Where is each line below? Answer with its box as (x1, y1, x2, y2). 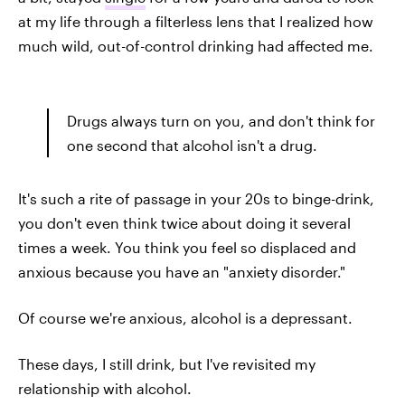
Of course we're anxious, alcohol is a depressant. (18, 308, 353, 326)
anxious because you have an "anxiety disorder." (18, 262, 345, 280)
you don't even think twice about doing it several (18, 213, 351, 231)
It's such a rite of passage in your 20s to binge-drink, (18, 189, 374, 207)
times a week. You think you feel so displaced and (18, 238, 356, 256)
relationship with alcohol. (18, 379, 192, 397)
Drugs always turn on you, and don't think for (67, 111, 375, 129)
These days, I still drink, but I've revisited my (18, 354, 316, 372)
